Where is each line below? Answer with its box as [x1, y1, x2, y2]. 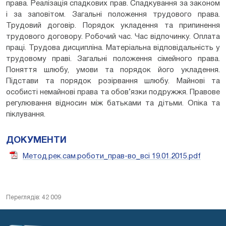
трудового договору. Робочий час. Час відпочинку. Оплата [6, 33, 220, 40]
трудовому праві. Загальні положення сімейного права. [6, 55, 220, 63]
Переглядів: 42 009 [6, 194, 61, 200]
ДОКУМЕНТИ [6, 136, 67, 145]
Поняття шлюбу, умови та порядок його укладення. [6, 66, 220, 74]
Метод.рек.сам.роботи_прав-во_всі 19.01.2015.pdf [23, 152, 201, 160]
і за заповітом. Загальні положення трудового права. [6, 11, 220, 18]
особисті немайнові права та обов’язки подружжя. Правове [6, 88, 220, 96]
